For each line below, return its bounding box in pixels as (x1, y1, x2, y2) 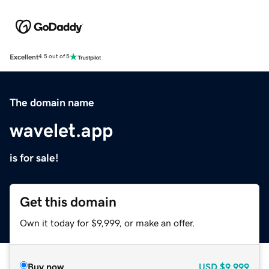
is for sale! (10, 152, 59, 163)
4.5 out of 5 (38, 53, 70, 60)
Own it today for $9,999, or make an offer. (20, 217, 195, 228)
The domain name (10, 97, 94, 108)
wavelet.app (10, 120, 113, 140)
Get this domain (20, 195, 116, 209)
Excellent (10, 53, 38, 61)
